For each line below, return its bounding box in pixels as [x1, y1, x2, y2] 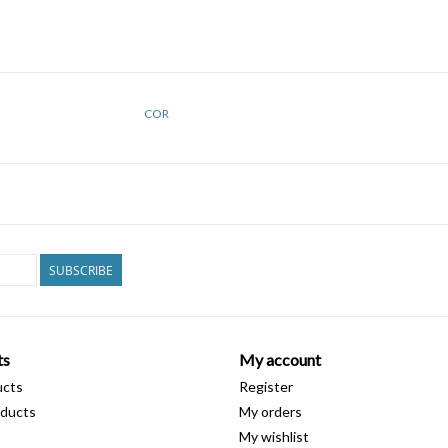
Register [239, 377, 293, 395]
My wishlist [239, 427, 309, 445]
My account [239, 349, 321, 369]
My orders [239, 402, 302, 420]
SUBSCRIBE [49, 261, 113, 279]
